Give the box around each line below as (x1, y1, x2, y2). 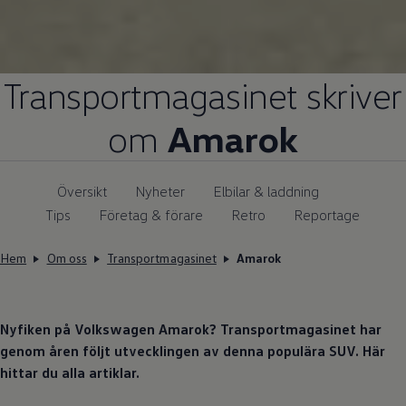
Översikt (57, 181, 108, 200)
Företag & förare (100, 205, 204, 224)
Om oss (46, 249, 87, 266)
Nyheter (136, 181, 186, 200)
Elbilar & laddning (214, 181, 320, 200)
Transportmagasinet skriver (4, 72, 402, 117)
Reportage (295, 205, 361, 224)
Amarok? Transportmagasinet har (155, 319, 382, 338)
